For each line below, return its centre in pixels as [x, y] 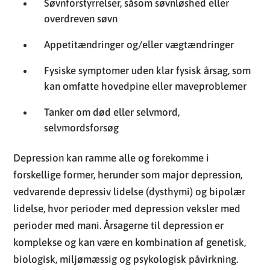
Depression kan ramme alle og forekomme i [111, 79]
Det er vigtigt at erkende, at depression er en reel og [130, 208]
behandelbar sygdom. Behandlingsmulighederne [122, 224]
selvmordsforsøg [82, 49]
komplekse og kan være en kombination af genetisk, [130, 164]
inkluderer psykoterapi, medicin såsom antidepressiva [134, 241]
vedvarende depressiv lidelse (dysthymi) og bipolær [130, 113]
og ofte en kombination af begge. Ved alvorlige [119, 258]
